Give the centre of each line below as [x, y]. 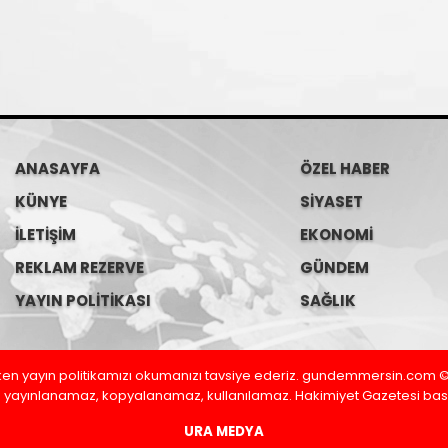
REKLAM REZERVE [79, 267]
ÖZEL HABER [345, 168]
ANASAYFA [57, 168]
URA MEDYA [224, 431]
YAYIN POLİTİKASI [83, 300]
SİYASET [331, 201]
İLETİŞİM [45, 234]
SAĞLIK [328, 300]
